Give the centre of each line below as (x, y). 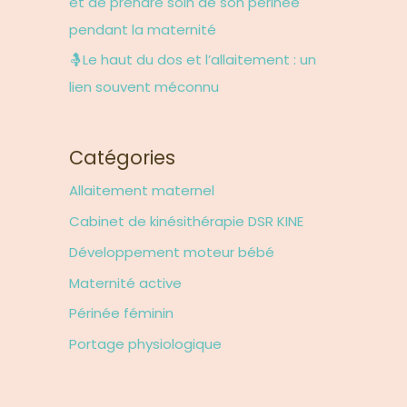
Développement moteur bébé (172, 252)
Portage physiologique (145, 344)
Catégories (122, 158)
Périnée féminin (121, 313)
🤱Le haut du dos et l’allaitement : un (193, 60)
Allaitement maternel (142, 191)
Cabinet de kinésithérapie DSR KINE (186, 221)
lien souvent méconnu (144, 87)
